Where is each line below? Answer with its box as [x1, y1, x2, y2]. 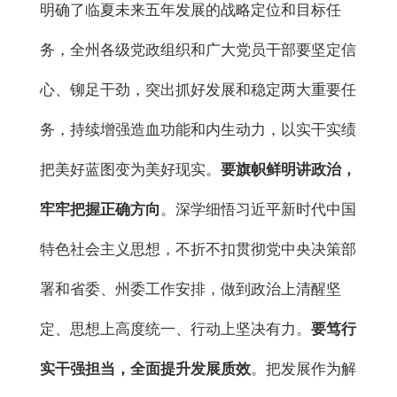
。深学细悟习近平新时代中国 [160, 201, 356, 219]
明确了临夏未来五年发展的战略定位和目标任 [40, 2, 341, 19]
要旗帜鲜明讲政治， [221, 161, 356, 179]
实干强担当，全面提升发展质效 [40, 361, 251, 378]
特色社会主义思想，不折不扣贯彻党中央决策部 [40, 241, 356, 259]
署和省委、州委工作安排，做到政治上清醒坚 [40, 281, 341, 299]
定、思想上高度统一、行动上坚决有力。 [40, 321, 311, 339]
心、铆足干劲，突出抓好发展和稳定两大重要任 [40, 82, 356, 99]
